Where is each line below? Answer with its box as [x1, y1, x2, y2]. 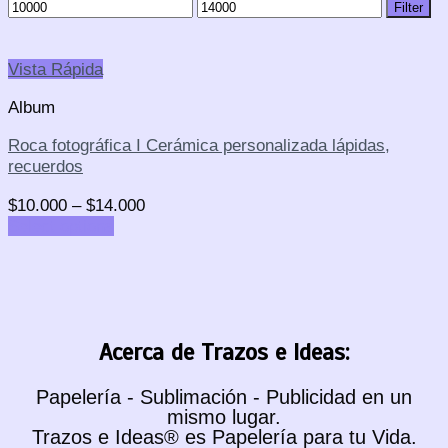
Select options [8, 215, 114, 236]
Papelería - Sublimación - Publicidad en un [36, 386, 412, 409]
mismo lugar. [167, 406, 281, 429]
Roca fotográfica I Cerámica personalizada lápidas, [8, 135, 390, 156]
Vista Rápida [8, 58, 103, 79]
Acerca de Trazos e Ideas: [99, 338, 349, 368]
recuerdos [8, 156, 83, 177]
